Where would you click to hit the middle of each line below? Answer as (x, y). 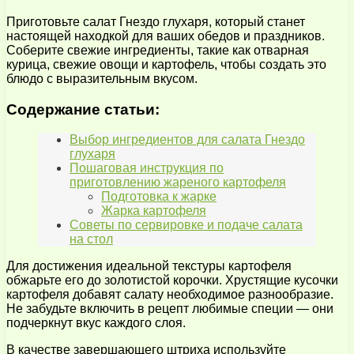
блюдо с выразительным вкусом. (102, 78)
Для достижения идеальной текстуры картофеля (149, 266)
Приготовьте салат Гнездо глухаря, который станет (156, 21)
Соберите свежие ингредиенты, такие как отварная (158, 50)
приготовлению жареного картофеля (178, 183)
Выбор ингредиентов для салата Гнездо (187, 140)
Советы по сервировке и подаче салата (186, 225)
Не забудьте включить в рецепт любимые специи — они (170, 309)
